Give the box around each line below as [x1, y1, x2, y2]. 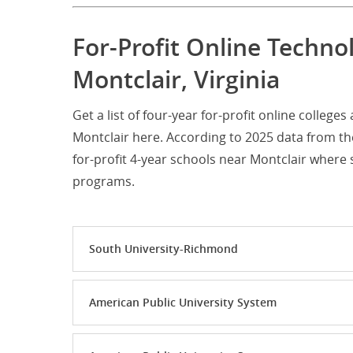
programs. [72, 173, 135, 191]
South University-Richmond [89, 241, 238, 257]
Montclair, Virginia [72, 64, 280, 96]
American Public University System [89, 295, 277, 310]
